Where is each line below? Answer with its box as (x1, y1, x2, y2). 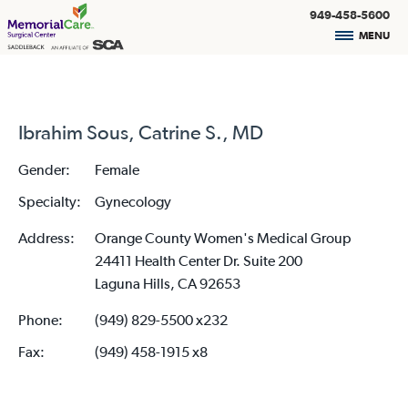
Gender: (18, 161, 70, 178)
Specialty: (18, 193, 81, 209)
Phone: (18, 311, 63, 328)
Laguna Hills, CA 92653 (95, 275, 240, 291)
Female (95, 161, 139, 178)
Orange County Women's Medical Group (95, 229, 352, 246)
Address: (18, 229, 75, 246)
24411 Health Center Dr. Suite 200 (95, 252, 302, 269)
